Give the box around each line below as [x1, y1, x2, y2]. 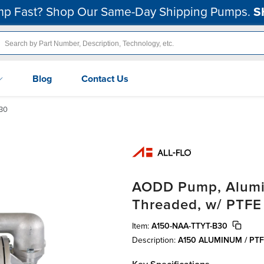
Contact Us [81, 72, 128, 85]
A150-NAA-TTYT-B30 [151, 220, 227, 231]
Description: [132, 235, 178, 245]
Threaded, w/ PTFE [132, 196, 262, 213]
